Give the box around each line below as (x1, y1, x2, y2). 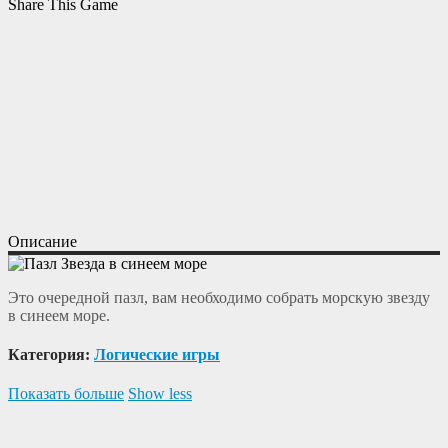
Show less (128, 385, 192, 403)
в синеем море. (8, 306, 110, 324)
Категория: (8, 345, 94, 363)
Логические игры (94, 345, 220, 363)
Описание (8, 232, 77, 250)
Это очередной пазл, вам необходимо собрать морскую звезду (8, 288, 430, 306)
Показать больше (8, 385, 124, 403)
